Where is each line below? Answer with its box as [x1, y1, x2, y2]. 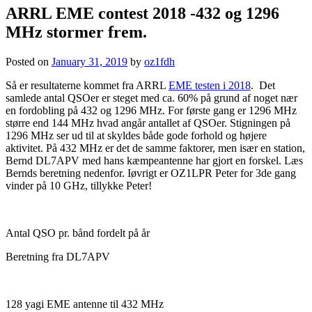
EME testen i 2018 [169, 79, 251, 92]
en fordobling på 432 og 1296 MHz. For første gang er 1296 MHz [6, 104, 297, 117]
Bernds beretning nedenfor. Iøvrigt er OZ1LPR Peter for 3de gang [6, 167, 296, 180]
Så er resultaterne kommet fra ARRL [6, 79, 169, 92]
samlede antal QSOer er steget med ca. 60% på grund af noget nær [6, 92, 297, 104]
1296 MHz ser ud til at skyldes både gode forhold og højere [6, 130, 267, 142]
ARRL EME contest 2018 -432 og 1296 [6, 4, 279, 23]
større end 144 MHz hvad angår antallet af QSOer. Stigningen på [6, 117, 290, 130]
